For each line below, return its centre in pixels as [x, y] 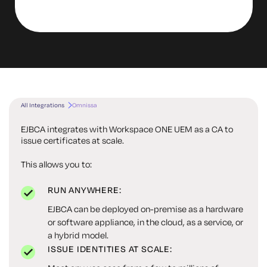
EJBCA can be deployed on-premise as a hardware [145, 209]
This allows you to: [56, 164]
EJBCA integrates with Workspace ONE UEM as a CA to [127, 129]
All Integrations [43, 105]
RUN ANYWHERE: [85, 190]
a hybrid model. [78, 235]
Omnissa [85, 105]
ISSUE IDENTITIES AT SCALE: [110, 249]
